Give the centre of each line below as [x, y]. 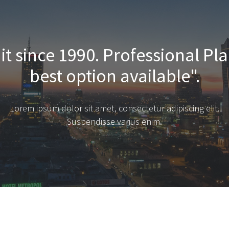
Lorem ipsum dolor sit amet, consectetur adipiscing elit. [114, 108]
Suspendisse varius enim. [114, 121]
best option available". [114, 76]
